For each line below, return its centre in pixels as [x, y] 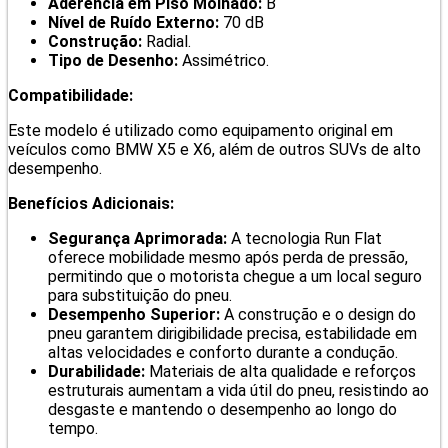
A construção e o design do [318, 314]
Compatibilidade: [70, 95]
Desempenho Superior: [134, 314]
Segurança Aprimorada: [137, 238]
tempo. [73, 428]
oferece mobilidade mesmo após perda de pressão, [228, 257]
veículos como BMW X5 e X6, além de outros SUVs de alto [214, 149]
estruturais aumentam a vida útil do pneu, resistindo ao [238, 390]
